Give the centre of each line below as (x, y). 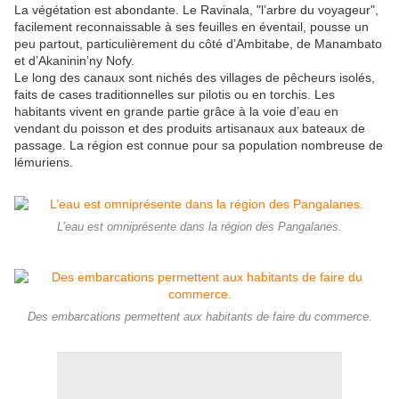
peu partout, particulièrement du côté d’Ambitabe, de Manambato (198, 44)
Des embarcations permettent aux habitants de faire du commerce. (199, 318)
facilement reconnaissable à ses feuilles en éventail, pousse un (191, 27)
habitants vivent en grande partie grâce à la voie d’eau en (176, 112)
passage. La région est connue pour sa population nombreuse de (199, 146)
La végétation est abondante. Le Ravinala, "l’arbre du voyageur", (196, 10)
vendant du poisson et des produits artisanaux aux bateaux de (190, 129)
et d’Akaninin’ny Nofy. (74, 61)
